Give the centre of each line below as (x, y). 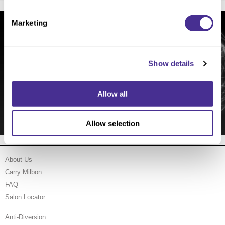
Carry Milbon (23, 172)
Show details (171, 63)
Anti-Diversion (25, 217)
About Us (19, 160)
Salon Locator (25, 197)
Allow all (113, 94)
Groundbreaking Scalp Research (113, 72)
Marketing (29, 23)
